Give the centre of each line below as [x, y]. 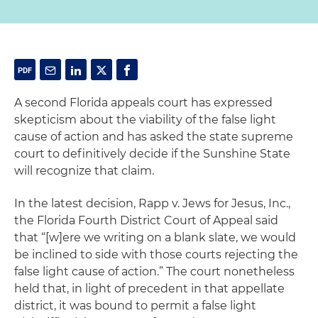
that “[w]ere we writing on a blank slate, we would [155, 237]
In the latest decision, [76, 203]
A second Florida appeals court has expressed [143, 103]
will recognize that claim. [84, 171]
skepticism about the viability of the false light [145, 120]
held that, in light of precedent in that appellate [149, 289]
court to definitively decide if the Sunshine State [152, 154]
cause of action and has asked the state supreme [154, 137]
